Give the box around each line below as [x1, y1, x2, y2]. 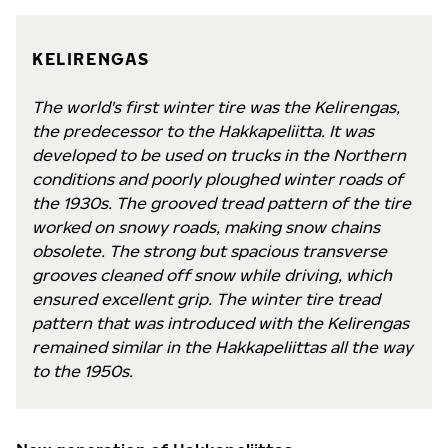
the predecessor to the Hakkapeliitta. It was [32, 121, 374, 141]
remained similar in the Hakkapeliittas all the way [32, 337, 413, 357]
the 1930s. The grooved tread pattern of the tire [32, 193, 411, 213]
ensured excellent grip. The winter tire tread [32, 289, 380, 309]
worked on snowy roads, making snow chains [32, 217, 380, 237]
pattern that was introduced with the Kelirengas [32, 313, 409, 333]
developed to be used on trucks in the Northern [32, 145, 406, 165]
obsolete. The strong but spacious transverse [32, 241, 387, 261]
